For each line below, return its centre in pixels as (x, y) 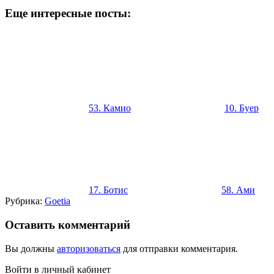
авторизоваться (89, 248)
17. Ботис (108, 190)
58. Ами (238, 190)
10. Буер (242, 108)
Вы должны (31, 248)
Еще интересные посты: (68, 13)
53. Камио (110, 108)
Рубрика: (25, 201)
